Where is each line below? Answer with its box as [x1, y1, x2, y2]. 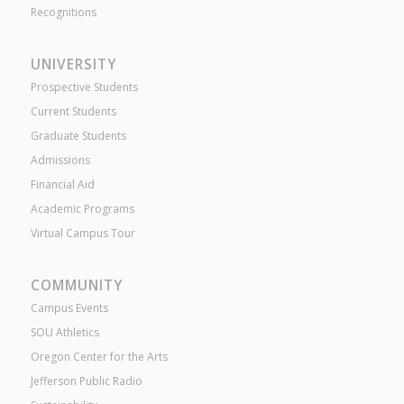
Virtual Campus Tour [30, 225, 135, 241]
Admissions [30, 151, 90, 168]
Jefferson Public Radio [30, 373, 142, 390]
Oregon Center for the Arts [30, 349, 168, 365]
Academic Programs [30, 200, 134, 216]
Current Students [30, 103, 116, 119]
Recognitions [30, 4, 96, 20]
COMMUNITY [30, 276, 123, 296]
